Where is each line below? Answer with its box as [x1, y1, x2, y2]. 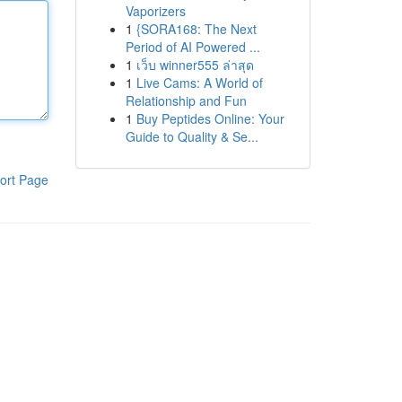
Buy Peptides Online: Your [135, 109, 284, 127]
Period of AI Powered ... [125, 38, 260, 56]
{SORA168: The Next [135, 20, 257, 38]
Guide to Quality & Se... [125, 127, 258, 145]
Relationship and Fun [125, 92, 247, 109]
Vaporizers [125, 2, 186, 20]
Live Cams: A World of [135, 74, 263, 92]
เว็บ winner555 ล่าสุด [135, 56, 254, 74]
